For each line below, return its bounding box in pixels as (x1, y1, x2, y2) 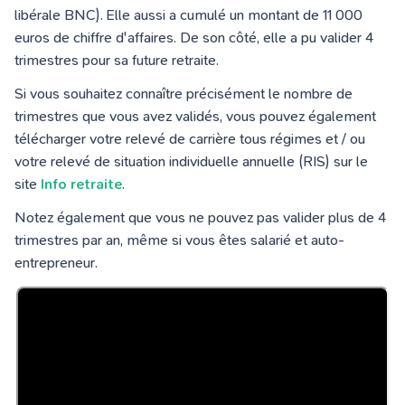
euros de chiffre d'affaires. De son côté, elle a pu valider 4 (14, 29, 373, 46)
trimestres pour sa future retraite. (14, 52, 219, 69)
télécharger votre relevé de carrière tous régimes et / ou (14, 130, 365, 147)
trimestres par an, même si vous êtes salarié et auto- (14, 231, 344, 249)
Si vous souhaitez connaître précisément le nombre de (14, 85, 353, 102)
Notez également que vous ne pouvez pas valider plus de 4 (14, 209, 386, 226)
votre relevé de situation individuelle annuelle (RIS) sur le (14, 153, 368, 170)
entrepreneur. (14, 254, 101, 271)
